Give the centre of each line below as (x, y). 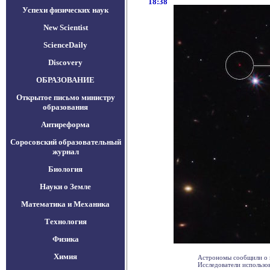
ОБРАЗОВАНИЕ (65, 80)
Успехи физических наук (65, 10)
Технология (65, 221)
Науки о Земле (65, 187)
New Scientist (65, 27)
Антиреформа (65, 124)
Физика (65, 239)
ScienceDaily (65, 45)
